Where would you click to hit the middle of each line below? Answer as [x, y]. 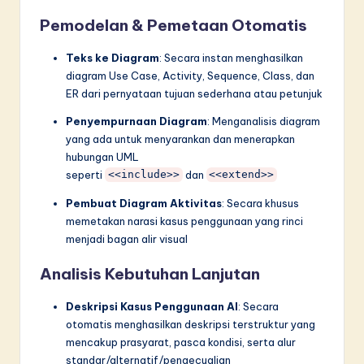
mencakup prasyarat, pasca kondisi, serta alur [181, 342]
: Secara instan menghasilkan [231, 57]
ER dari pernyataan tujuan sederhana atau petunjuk [194, 93]
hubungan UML [102, 156]
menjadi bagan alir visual [127, 238]
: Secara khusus [260, 203]
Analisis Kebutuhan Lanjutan [150, 273]
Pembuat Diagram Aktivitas [144, 203]
